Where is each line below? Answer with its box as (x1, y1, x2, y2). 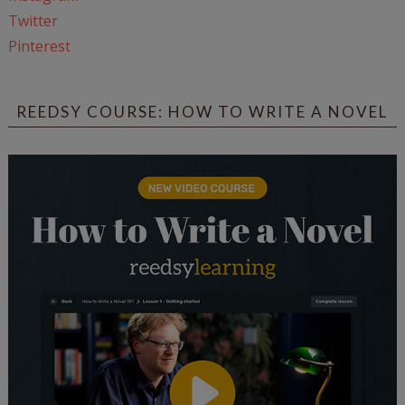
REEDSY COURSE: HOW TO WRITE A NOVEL (16, 102, 389, 122)
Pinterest (7, 36, 71, 57)
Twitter (7, 11, 58, 32)
